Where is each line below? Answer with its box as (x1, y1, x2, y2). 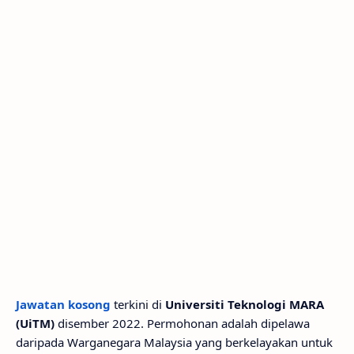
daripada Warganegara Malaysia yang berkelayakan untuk (16, 334, 333, 350)
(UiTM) (16, 315, 55, 331)
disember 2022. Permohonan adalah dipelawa (55, 315, 310, 331)
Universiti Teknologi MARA (165, 296, 324, 312)
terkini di (111, 296, 165, 312)
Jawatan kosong (16, 296, 111, 312)
